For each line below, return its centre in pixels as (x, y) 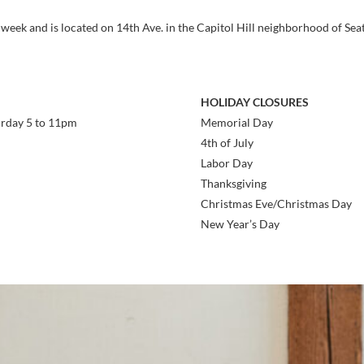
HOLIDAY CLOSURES (255, 102)
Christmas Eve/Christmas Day (277, 204)
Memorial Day (237, 122)
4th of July (227, 143)
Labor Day (227, 163)
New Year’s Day (240, 224)
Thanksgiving (234, 183)
